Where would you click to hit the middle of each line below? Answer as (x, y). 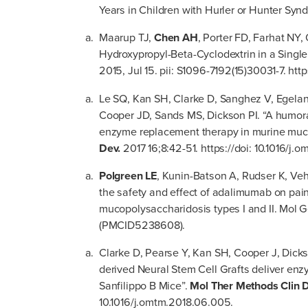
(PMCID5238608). (142, 225)
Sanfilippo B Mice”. (145, 285)
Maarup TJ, (127, 38)
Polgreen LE (128, 175)
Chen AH (176, 38)
